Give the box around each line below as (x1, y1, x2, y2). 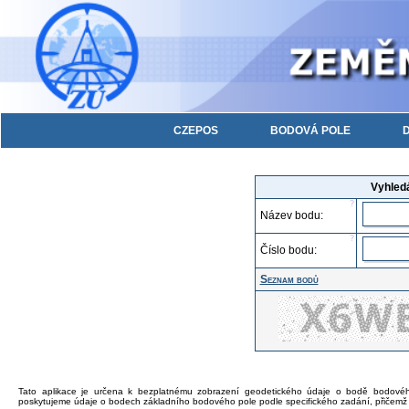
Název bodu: (259, 208, 323, 222)
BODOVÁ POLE (270, 123, 351, 137)
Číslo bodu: (259, 243, 317, 257)
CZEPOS (173, 123, 218, 137)
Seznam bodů (259, 272, 319, 286)
